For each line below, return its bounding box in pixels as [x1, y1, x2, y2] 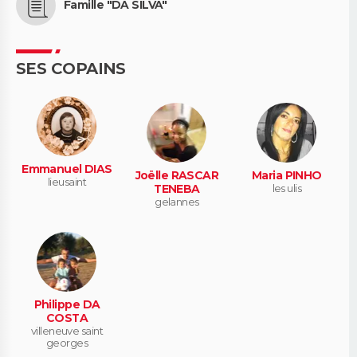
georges [45, 336, 88, 350]
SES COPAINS [16, 58, 126, 78]
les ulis [272, 182, 302, 195]
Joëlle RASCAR [135, 168, 219, 183]
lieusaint [47, 175, 86, 188]
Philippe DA [33, 297, 100, 312]
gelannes [155, 195, 199, 209]
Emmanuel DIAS [22, 161, 112, 176]
